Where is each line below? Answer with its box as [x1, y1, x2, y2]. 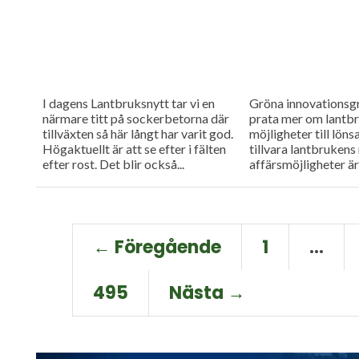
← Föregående [93, 235, 221, 260]
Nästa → [169, 280, 245, 306]
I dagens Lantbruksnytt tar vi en [42, 95, 215, 111]
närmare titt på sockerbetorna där [42, 110, 229, 126]
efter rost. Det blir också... [42, 155, 184, 171]
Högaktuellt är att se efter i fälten [42, 140, 226, 156]
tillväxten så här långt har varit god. [42, 125, 233, 141]
